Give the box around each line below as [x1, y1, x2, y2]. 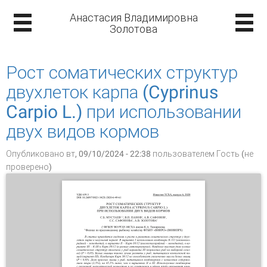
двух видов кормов [6, 121, 159, 142]
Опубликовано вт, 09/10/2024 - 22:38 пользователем [6, 149, 216, 159]
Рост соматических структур [6, 62, 238, 83]
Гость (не [216, 149, 253, 159]
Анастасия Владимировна [69, 11, 198, 24]
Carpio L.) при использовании [6, 101, 241, 122]
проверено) [6, 162, 52, 172]
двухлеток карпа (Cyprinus [6, 82, 218, 103]
